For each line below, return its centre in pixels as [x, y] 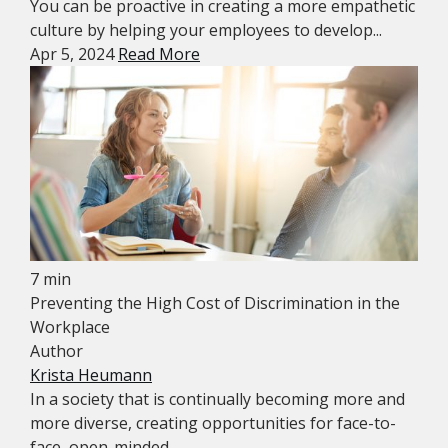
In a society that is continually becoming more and [217, 398]
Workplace [70, 326]
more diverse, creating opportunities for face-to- [213, 422]
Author [56, 350]
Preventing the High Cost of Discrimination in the [215, 302]
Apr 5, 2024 [74, 54]
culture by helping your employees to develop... [206, 30]
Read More [159, 54]
